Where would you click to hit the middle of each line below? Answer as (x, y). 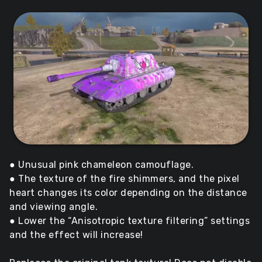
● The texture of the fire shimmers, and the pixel (125, 179)
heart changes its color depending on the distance (128, 193)
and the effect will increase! (76, 235)
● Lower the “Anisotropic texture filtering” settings (130, 221)
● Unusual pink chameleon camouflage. (101, 165)
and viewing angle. (54, 207)
